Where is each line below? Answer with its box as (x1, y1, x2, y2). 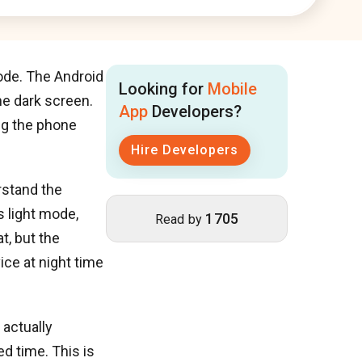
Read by (154, 211, 206, 227)
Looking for (119, 78, 208, 99)
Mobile (208, 78, 257, 99)
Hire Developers (131, 141, 238, 158)
